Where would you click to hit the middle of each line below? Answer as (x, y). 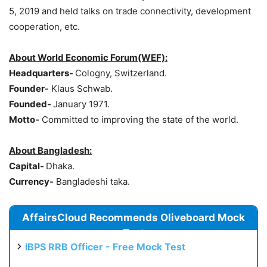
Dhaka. (60, 166)
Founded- (31, 104)
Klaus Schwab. (81, 89)
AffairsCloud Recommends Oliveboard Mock (133, 218)
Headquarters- (42, 73)
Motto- (24, 119)
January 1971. (81, 104)
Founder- (29, 89)
